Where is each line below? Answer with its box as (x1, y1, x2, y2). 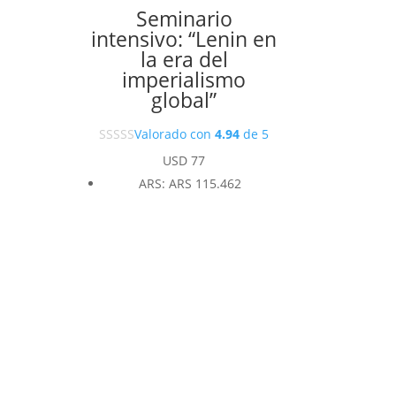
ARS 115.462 (169, 175, 242, 193)
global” (151, 86, 217, 115)
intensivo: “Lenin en (91, 25, 278, 54)
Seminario (135, 4, 232, 34)
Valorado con (134, 126, 216, 143)
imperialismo (122, 65, 247, 95)
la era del (140, 45, 228, 74)
